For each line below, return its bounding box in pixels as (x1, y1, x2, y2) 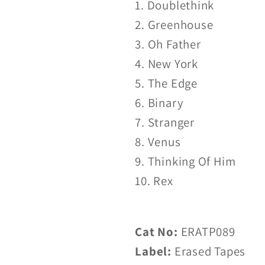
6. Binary (135, 94, 184, 111)
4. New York (135, 55, 198, 72)
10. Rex (135, 172, 173, 189)
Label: (135, 243, 172, 260)
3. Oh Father (135, 35, 201, 52)
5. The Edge (135, 75, 198, 91)
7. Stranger (135, 114, 195, 130)
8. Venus (135, 133, 181, 150)
